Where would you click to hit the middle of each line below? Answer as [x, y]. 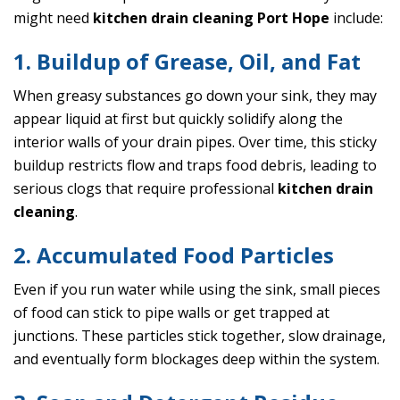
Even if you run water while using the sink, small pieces [197, 290]
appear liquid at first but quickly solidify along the [178, 119]
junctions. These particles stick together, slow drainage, [200, 336]
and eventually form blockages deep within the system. [196, 359]
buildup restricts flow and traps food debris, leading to [195, 166]
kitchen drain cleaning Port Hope [211, 18]
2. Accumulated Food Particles [174, 255]
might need [53, 18]
